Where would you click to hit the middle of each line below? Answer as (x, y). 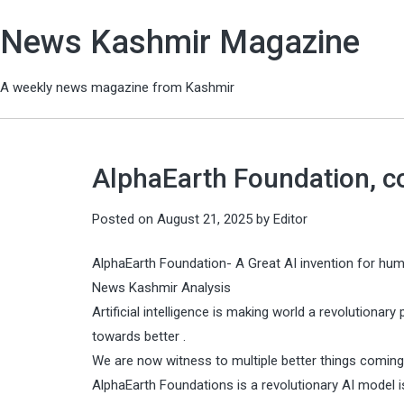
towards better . (139, 336)
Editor (290, 219)
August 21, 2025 (205, 219)
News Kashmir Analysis (161, 288)
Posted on (124, 219)
